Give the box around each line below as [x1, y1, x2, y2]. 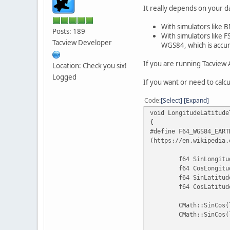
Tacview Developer [52, 37, 112, 47]
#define [150, 127, 175, 135]
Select [163, 95, 180, 105]
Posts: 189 [52, 26, 85, 36]
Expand [186, 95, 207, 105]
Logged [52, 72, 76, 82]
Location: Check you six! [52, 61, 127, 70]
